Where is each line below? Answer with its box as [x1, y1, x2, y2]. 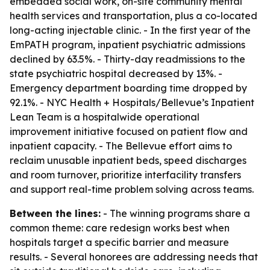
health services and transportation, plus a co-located [10, 10, 257, 22]
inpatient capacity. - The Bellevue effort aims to [10, 140, 232, 152]
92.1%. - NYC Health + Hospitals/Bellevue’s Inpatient [10, 96, 254, 108]
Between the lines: [10, 207, 101, 219]
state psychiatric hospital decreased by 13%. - [10, 67, 222, 80]
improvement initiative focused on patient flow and [10, 125, 248, 137]
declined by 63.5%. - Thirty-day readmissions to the [10, 53, 245, 65]
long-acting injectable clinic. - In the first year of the [10, 24, 251, 36]
